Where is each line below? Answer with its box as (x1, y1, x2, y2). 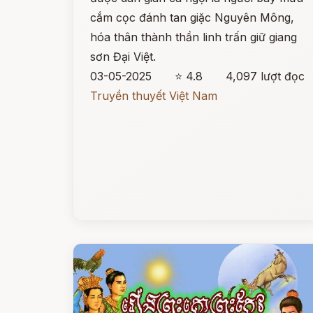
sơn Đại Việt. (90, 50, 156, 64)
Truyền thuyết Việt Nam (90, 89, 217, 103)
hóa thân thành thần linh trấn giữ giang (90, 30, 297, 44)
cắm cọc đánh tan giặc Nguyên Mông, (90, 10, 294, 24)
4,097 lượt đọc (226, 69, 305, 83)
